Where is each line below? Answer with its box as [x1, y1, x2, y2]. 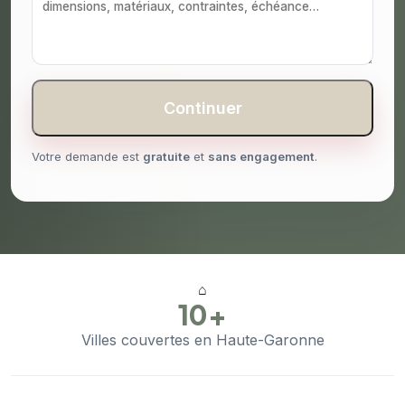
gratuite [143, 149, 190, 165]
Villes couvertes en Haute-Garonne [80, 331, 325, 350]
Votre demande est [32, 149, 143, 165]
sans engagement [208, 149, 315, 165]
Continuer [163, 99, 242, 118]
